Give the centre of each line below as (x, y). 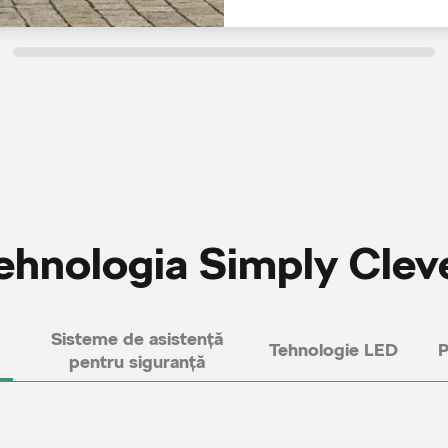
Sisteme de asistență (136, 338)
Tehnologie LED (333, 350)
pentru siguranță (136, 361)
